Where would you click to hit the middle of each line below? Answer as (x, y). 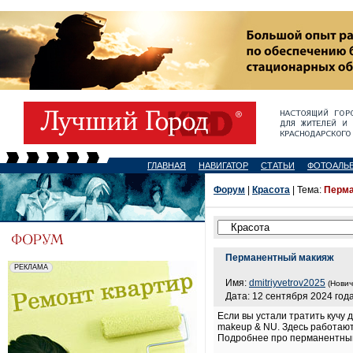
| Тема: (307, 190)
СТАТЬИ (278, 165)
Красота (271, 190)
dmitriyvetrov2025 (287, 283)
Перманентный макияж (280, 258)
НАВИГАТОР (223, 165)
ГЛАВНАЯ (167, 165)
